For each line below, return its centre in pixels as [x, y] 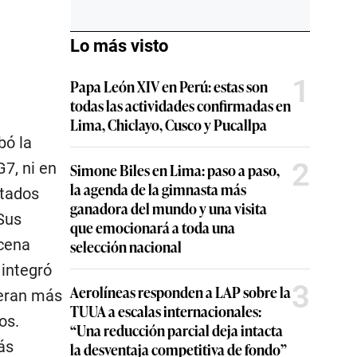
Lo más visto [119, 46]
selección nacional [126, 247]
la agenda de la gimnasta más [158, 189]
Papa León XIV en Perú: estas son [169, 86]
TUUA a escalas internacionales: [166, 311]
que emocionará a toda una [153, 228]
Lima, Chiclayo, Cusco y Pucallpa [169, 125]
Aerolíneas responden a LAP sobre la [180, 292]
